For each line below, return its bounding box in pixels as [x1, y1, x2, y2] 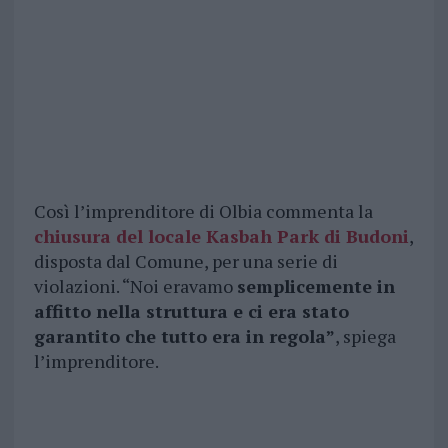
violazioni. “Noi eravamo [33, 274, 237, 299]
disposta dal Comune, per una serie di [33, 249, 338, 274]
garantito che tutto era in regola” [33, 324, 335, 349]
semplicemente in [236, 274, 395, 299]
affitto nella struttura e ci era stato [33, 299, 349, 324]
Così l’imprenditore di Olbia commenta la [33, 199, 373, 224]
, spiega [334, 324, 396, 349]
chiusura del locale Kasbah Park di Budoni [33, 224, 409, 249]
